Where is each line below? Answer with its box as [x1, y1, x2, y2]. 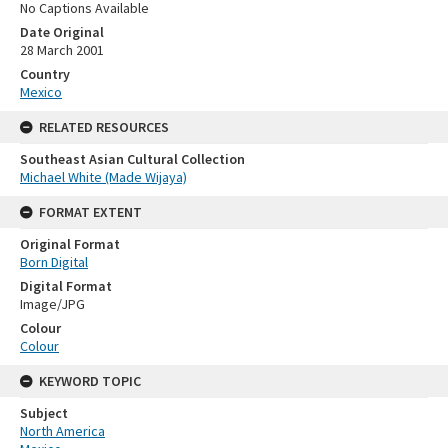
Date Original [20, 23, 104, 42]
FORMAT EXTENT [39, 203, 142, 222]
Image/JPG [20, 295, 85, 314]
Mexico [20, 83, 62, 102]
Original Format [20, 235, 120, 254]
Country [20, 65, 70, 84]
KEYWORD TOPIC [39, 372, 141, 391]
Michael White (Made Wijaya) [20, 168, 187, 187]
